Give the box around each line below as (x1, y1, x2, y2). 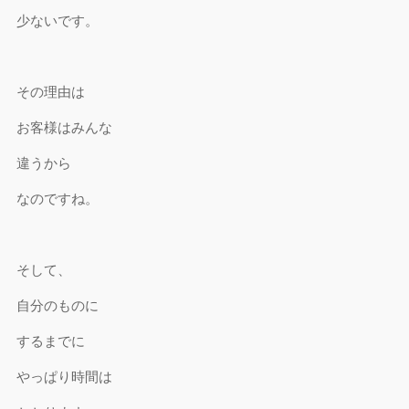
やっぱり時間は (16, 369, 113, 384)
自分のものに (16, 298, 100, 313)
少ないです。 (16, 13, 100, 28)
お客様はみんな (16, 120, 113, 135)
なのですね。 (16, 191, 100, 206)
